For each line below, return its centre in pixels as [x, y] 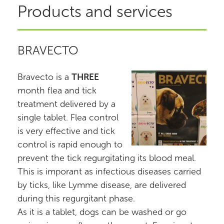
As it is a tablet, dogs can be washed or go [102, 212]
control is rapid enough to [70, 144]
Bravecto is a [44, 77]
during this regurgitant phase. [76, 198]
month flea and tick [57, 90]
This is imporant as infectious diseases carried [109, 171]
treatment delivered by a [66, 104]
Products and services [95, 11]
